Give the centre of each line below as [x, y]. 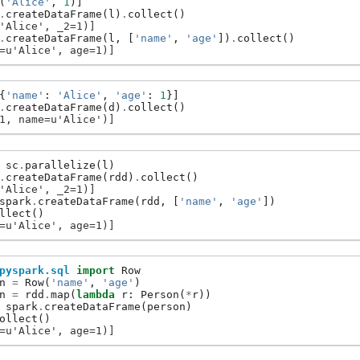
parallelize [60, 165]
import [96, 270]
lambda [96, 294]
